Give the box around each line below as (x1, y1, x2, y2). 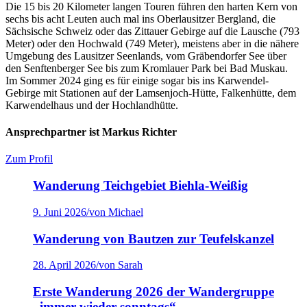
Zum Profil (5, 153, 53, 165)
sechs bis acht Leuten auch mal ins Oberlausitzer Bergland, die (5, 12, 275, 25)
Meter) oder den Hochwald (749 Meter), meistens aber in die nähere (5, 37, 299, 49)
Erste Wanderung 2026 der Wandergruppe (33, 284, 274, 299)
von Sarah (99, 259, 143, 271)
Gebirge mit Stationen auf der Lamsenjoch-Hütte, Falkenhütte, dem (5, 86, 296, 99)
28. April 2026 (33, 259, 96, 271)
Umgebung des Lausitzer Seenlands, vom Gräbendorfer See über (5, 49, 286, 62)
